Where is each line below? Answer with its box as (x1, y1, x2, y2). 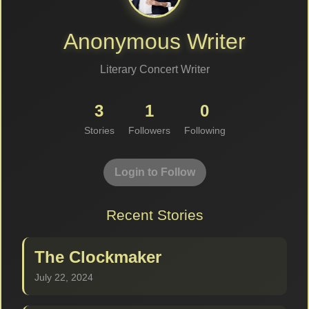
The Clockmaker (34, 248, 161, 267)
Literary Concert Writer (99, 63, 210, 76)
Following (183, 125, 226, 137)
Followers (128, 125, 170, 137)
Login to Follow (114, 166, 195, 179)
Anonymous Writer (63, 29, 246, 54)
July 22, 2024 (34, 272, 93, 283)
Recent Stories (106, 207, 203, 223)
